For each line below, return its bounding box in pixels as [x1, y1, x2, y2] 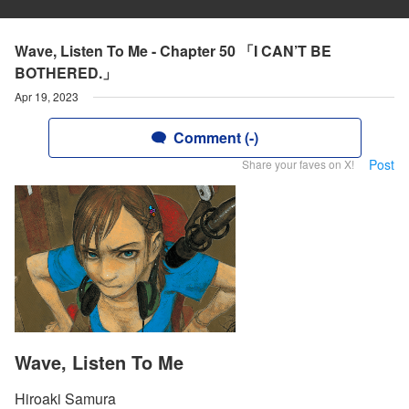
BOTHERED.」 [15, 62, 117, 83]
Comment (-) [173, 127, 258, 148]
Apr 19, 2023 [15, 89, 79, 104]
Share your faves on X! [242, 156, 354, 172]
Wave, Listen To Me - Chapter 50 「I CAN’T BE [15, 40, 331, 61]
